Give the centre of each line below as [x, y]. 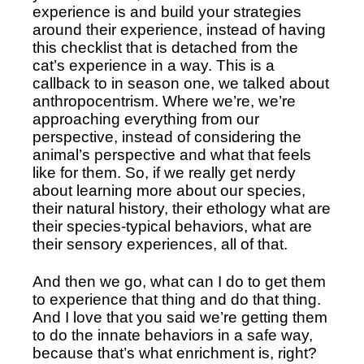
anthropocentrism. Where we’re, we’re [164, 102]
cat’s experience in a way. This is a [154, 66]
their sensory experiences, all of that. [160, 245]
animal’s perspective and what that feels [172, 155]
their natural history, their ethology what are [182, 209]
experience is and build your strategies [167, 12]
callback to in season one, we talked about [181, 84]
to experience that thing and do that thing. [177, 300]
